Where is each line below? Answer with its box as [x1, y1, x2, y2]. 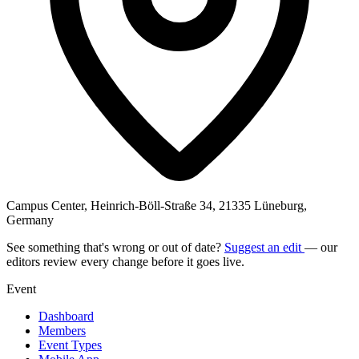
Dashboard [38, 309, 94, 323]
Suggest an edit [224, 240, 305, 254]
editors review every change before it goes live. [6, 254, 244, 268]
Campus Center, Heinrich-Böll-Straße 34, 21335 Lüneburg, [6, 198, 307, 212]
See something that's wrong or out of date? [6, 240, 224, 254]
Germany [6, 212, 54, 227]
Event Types [38, 337, 102, 352]
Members [38, 323, 86, 337]
